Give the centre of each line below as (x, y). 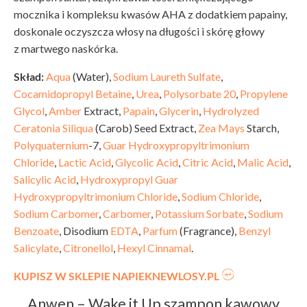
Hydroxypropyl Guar (129, 180)
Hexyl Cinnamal (154, 248)
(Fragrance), (208, 231)
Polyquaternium (51, 145)
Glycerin (179, 111)
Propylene (264, 94)
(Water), (92, 77)
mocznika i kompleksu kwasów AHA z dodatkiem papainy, (150, 14)
